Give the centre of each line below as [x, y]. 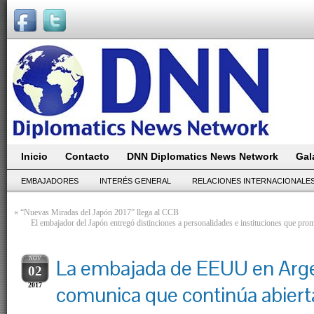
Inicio [34, 156]
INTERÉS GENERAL [135, 181]
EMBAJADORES [50, 181]
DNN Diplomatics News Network [203, 156]
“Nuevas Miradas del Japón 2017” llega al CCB [100, 212]
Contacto [87, 156]
